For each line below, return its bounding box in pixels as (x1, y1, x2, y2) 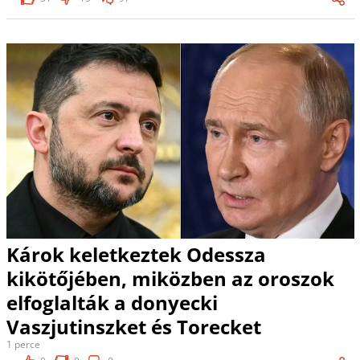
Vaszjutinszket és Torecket (6, 313, 261, 341)
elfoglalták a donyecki (6, 289, 218, 317)
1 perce (6, 337, 40, 352)
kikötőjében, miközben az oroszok (6, 265, 334, 292)
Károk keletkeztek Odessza (6, 241, 266, 268)
